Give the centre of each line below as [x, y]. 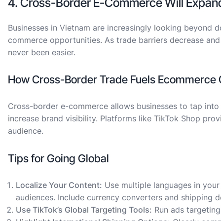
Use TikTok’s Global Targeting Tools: [84, 209]
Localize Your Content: [59, 185]
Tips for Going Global [58, 158]
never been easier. [42, 52]
